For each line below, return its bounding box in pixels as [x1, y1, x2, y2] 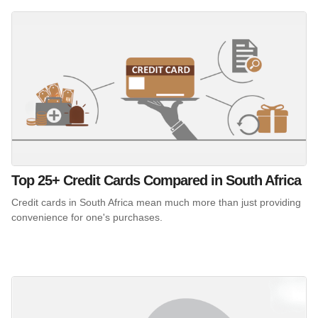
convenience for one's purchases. [11, 212, 163, 224]
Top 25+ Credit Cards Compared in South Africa [11, 172, 301, 189]
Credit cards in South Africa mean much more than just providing [11, 197, 301, 209]
